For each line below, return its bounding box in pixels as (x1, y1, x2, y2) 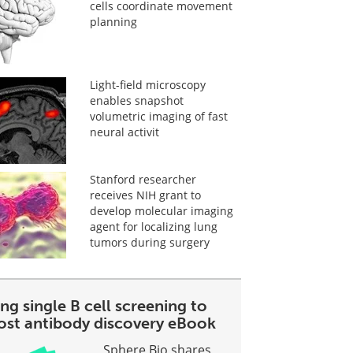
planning (89, 14, 137, 29)
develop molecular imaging (89, 203, 233, 218)
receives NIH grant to (89, 188, 201, 203)
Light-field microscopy (89, 77, 206, 92)
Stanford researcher (89, 172, 196, 187)
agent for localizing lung (89, 219, 217, 234)
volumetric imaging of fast (89, 109, 228, 124)
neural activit (89, 124, 159, 139)
